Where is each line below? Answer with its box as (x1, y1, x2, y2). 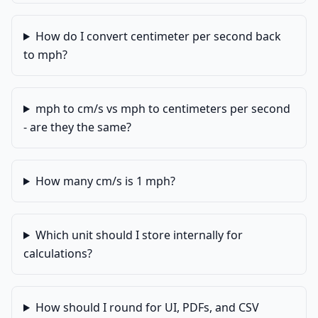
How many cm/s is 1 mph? (35, 173, 175, 189)
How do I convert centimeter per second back (35, 28, 281, 44)
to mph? (23, 47, 67, 62)
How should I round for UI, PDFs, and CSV (35, 300, 259, 315)
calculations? (23, 246, 92, 261)
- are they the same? (23, 119, 131, 135)
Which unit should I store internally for (35, 227, 243, 243)
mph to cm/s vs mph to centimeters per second (35, 101, 290, 116)
